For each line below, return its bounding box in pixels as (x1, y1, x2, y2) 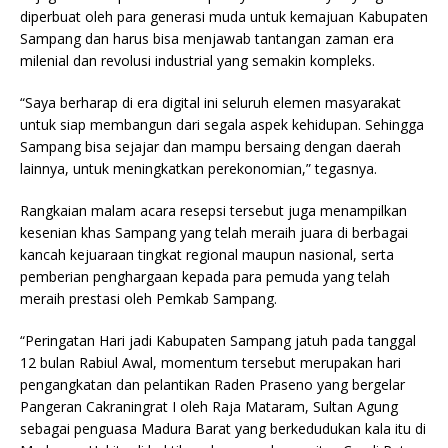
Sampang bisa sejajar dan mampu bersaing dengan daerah (20, 136, 401, 156)
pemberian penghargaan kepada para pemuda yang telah (20, 266, 390, 286)
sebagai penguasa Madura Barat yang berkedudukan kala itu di (20, 418, 426, 438)
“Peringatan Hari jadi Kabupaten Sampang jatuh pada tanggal (20, 330, 416, 350)
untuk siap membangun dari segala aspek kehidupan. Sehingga (20, 114, 424, 134)
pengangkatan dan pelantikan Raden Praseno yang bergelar (20, 374, 405, 394)
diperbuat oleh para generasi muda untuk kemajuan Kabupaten (20, 6, 428, 26)
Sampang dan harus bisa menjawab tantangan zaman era (20, 28, 394, 48)
